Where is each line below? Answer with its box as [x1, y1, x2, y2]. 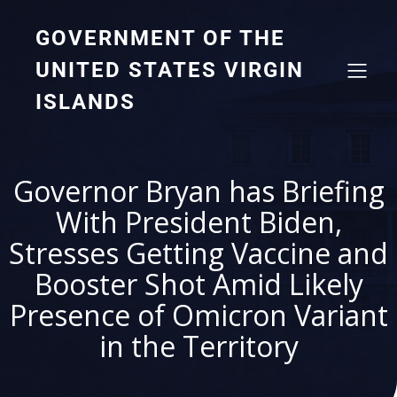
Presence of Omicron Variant [9, 296, 388, 334]
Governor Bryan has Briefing [12, 172, 385, 210]
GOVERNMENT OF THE [35, 26, 285, 51]
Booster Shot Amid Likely [34, 265, 363, 303]
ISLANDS [35, 90, 136, 114]
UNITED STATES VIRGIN [35, 58, 304, 82]
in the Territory [98, 327, 299, 365]
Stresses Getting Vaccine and [9, 234, 388, 272]
